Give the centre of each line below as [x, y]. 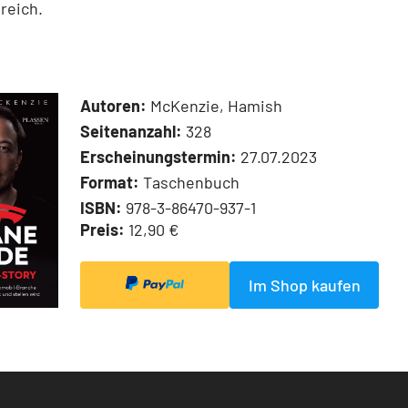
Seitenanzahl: [131, 132]
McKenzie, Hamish [214, 106]
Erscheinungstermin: [158, 157]
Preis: [102, 230]
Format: [110, 183]
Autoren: [113, 106]
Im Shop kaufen [304, 286]
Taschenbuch [189, 183]
